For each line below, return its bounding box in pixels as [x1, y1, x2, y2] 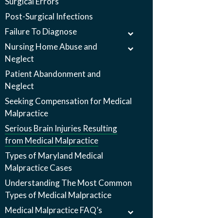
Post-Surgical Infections [5, 11, 93, 21]
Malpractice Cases [5, 163, 73, 173]
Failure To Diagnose [5, 26, 77, 36]
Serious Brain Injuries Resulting [5, 123, 118, 133]
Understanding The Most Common [5, 178, 132, 188]
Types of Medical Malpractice [5, 190, 112, 200]
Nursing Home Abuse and [5, 41, 98, 52]
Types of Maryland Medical [5, 150, 104, 161]
